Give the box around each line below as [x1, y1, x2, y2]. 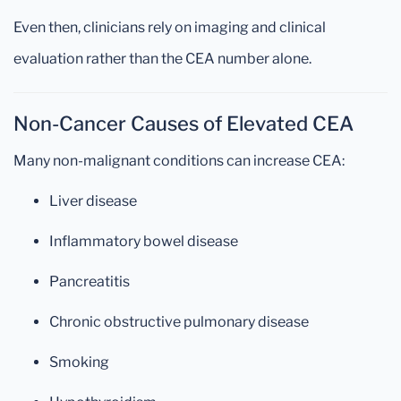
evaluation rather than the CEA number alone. [13, 50, 311, 68]
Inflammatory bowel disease [49, 233, 238, 251]
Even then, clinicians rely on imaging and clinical [13, 19, 326, 37]
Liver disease [49, 192, 137, 210]
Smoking [49, 354, 109, 371]
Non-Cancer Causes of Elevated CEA [13, 112, 354, 136]
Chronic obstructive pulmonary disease [49, 313, 309, 331]
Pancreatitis [49, 273, 130, 291]
